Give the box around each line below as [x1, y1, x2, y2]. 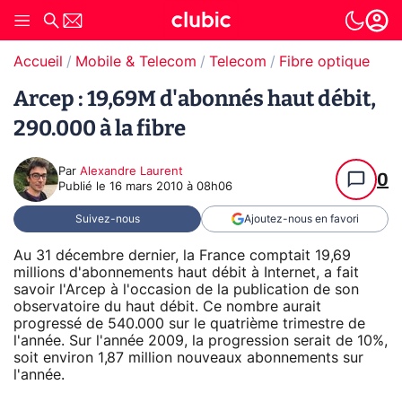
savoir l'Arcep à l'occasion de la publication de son [13, 282, 359, 297]
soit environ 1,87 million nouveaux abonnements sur [13, 350, 363, 365]
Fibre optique [279, 55, 370, 69]
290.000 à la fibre [13, 116, 186, 141]
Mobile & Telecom [75, 55, 197, 69]
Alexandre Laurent [80, 166, 183, 178]
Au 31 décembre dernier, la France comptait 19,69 [13, 248, 351, 263]
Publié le [58, 181, 109, 193]
